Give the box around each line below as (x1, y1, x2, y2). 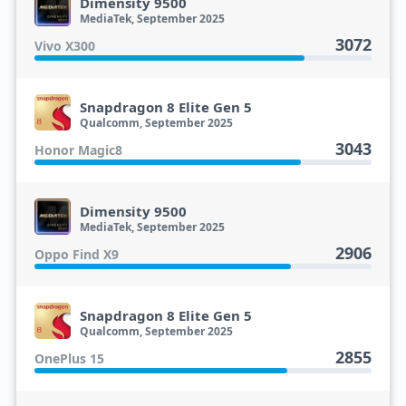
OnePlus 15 (34, 350, 104, 367)
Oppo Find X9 (34, 246, 119, 263)
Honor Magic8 (34, 141, 122, 159)
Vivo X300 (34, 37, 95, 54)
